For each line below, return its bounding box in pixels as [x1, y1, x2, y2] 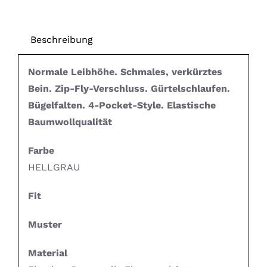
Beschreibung [30, 33, 93, 45]
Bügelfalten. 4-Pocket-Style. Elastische [27, 100, 216, 111]
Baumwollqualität [27, 116, 112, 128]
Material [27, 247, 67, 259]
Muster [27, 219, 62, 231]
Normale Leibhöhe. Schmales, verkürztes [27, 66, 222, 78]
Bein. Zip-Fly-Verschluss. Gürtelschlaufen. [27, 83, 230, 95]
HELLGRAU [27, 162, 80, 173]
